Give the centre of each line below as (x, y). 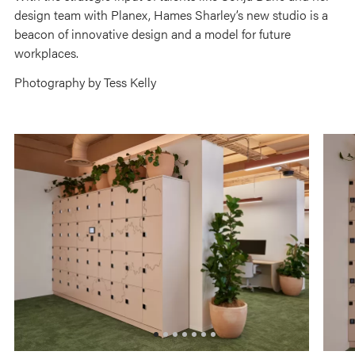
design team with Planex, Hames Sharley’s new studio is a (171, 15)
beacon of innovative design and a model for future (153, 34)
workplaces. (46, 53)
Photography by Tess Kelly (85, 82)
